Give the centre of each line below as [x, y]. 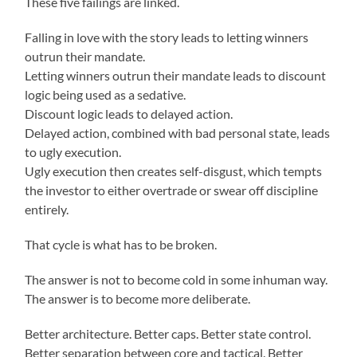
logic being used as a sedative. [106, 95]
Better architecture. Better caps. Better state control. [168, 334]
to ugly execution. [73, 152]
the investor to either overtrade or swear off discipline [172, 190]
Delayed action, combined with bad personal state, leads [178, 133]
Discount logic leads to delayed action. [129, 114]
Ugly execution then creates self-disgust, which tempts [174, 171]
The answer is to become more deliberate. [138, 299]
